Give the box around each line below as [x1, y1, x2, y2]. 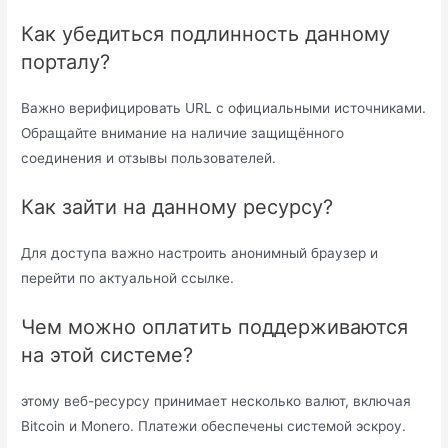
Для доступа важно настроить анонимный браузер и [21, 244, 379, 261]
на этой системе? [21, 342, 194, 367]
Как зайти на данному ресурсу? [21, 194, 334, 219]
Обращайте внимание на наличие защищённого [21, 124, 345, 141]
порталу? [21, 49, 111, 74]
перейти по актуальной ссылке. [21, 269, 235, 286]
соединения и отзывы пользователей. [21, 149, 277, 166]
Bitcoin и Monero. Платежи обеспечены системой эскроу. [21, 417, 407, 434]
